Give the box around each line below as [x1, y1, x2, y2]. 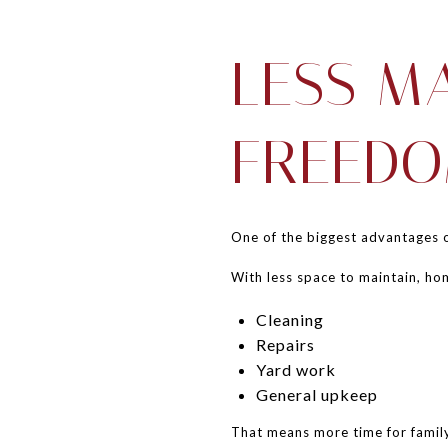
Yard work [255, 359, 336, 379]
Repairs [255, 334, 315, 354]
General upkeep [255, 384, 378, 404]
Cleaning [255, 309, 324, 329]
